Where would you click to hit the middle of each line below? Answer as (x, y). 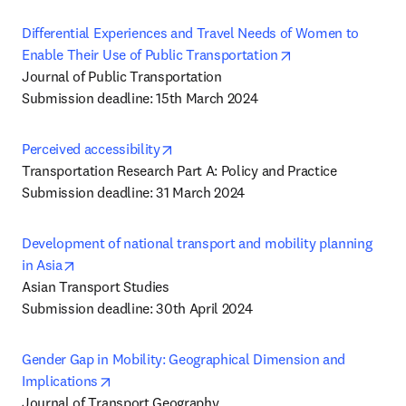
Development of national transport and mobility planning (197, 243)
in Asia (42, 265)
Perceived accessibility (91, 149)
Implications (60, 381)
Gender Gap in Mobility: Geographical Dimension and (184, 359)
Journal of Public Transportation (122, 76)
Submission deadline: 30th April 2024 (137, 308)
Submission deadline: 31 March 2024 (134, 192)
